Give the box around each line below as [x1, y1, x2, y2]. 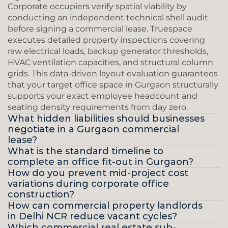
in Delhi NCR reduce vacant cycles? [8, 211, 177, 222]
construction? [8, 189, 74, 200]
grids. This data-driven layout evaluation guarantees [8, 69, 218, 78]
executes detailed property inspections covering [8, 35, 205, 45]
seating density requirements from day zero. [8, 102, 188, 112]
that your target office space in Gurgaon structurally [8, 80, 218, 90]
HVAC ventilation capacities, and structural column [8, 58, 213, 67]
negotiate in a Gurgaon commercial [8, 124, 179, 135]
